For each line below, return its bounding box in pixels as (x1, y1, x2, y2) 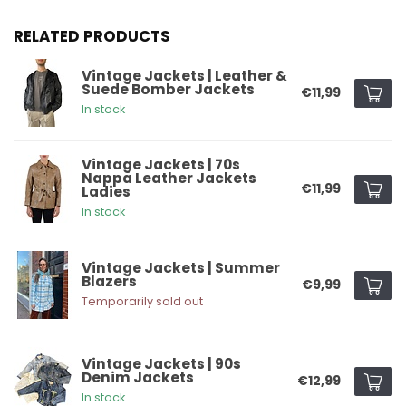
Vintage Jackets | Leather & (82, 65, 287, 85)
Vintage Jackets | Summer (82, 257, 280, 277)
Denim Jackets (82, 367, 194, 387)
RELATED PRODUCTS (14, 25, 170, 48)
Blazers (82, 271, 137, 291)
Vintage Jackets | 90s (82, 353, 241, 373)
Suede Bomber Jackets (82, 79, 255, 99)
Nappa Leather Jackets (82, 169, 256, 188)
